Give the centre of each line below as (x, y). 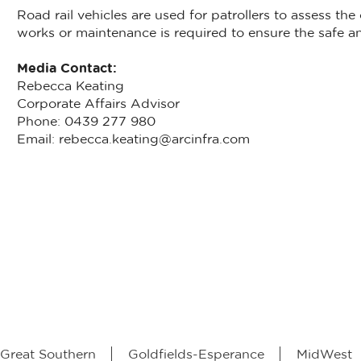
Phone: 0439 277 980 (86, 122)
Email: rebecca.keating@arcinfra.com (133, 140)
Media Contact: (66, 69)
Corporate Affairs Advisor (98, 104)
